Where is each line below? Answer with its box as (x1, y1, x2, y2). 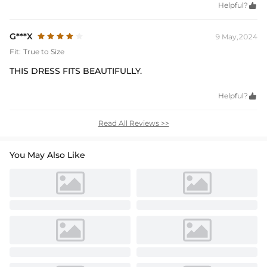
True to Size (23, 46, 64, 56)
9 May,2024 (215, 32, 257, 41)
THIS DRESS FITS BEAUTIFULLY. (10, 65, 142, 76)
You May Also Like (10, 149, 85, 160)
